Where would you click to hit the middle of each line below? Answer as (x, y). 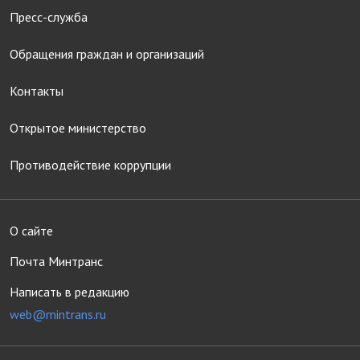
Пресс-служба (49, 17)
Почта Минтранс (56, 262)
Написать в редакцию (70, 292)
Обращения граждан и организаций (107, 54)
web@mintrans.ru (58, 315)
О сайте (31, 231)
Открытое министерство (78, 128)
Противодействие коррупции (90, 165)
